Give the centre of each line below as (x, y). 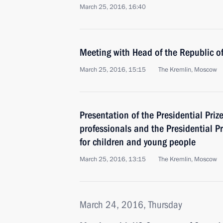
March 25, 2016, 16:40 (113, 7)
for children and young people (138, 142)
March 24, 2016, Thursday (131, 205)
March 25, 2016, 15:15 (113, 70)
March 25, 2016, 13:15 (113, 159)
